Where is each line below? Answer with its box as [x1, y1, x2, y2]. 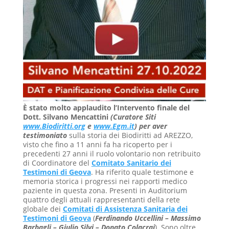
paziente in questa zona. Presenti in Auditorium [22, 186, 187, 196]
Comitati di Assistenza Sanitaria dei [62, 204, 188, 214]
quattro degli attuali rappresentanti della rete [22, 195, 180, 205]
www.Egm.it [93, 121, 134, 131]
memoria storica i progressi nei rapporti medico [22, 176, 187, 187]
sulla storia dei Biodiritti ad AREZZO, [68, 130, 193, 141]
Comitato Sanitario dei [91, 158, 171, 168]
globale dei [22, 204, 63, 214]
